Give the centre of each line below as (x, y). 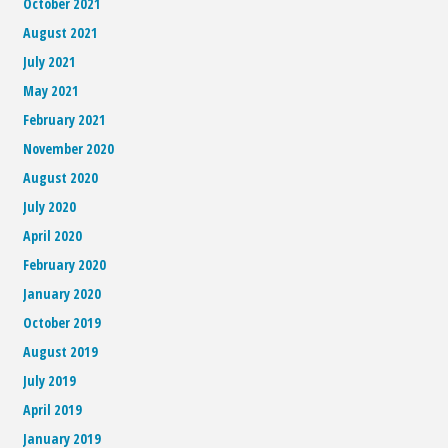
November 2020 (69, 149)
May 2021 (51, 91)
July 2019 (50, 381)
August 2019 (61, 352)
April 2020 (53, 236)
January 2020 (62, 294)
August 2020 (61, 178)
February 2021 (65, 120)
